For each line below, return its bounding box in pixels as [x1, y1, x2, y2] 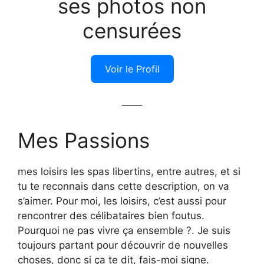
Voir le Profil [104, 62, 160, 75]
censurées [82, 18, 181, 43]
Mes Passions [18, 127, 150, 153]
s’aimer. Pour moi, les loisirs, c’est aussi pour [18, 194, 226, 207]
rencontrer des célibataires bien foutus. [18, 209, 204, 222]
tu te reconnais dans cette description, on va [18, 180, 229, 192]
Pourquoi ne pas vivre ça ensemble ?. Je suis [18, 224, 230, 236]
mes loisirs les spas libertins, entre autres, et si [18, 165, 240, 177]
